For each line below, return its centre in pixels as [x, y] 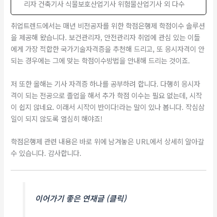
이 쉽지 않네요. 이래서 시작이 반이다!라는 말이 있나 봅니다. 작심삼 [108, 107]
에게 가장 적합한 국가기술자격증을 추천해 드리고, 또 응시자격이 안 [108, 49]
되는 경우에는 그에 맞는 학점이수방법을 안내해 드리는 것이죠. [101, 61]
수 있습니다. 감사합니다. [46, 153]
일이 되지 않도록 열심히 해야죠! [57, 118]
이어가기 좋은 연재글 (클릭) [80, 198]
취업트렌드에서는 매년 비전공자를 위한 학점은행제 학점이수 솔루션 [108, 26]
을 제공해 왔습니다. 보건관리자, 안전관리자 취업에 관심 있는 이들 [106, 37]
